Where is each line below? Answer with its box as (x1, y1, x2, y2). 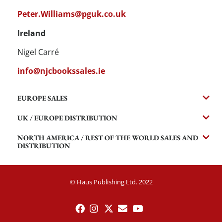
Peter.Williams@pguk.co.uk (17, 8, 126, 20)
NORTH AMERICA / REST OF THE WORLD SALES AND (17, 132, 198, 142)
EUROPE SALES (17, 93, 67, 103)
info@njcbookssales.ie (17, 65, 105, 77)
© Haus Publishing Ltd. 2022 (69, 177, 153, 186)
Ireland (17, 27, 46, 39)
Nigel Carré (17, 46, 59, 57)
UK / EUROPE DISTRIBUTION (17, 112, 117, 122)
